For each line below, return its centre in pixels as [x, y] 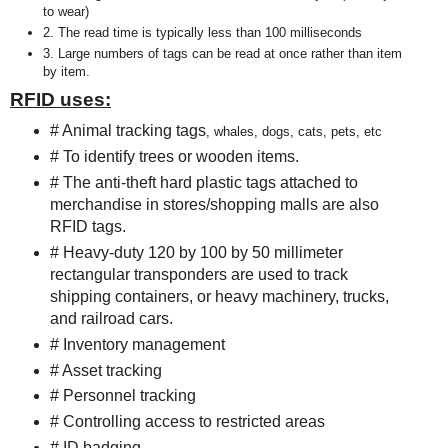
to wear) [65, 11]
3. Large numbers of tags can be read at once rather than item [222, 54]
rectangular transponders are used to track [198, 274]
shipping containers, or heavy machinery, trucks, [219, 296]
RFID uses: [60, 99]
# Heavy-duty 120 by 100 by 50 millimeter [196, 252]
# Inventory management [137, 344]
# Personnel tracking [122, 396]
